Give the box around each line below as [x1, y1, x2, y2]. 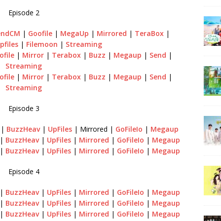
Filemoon [26, 39, 58, 49]
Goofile [28, 28, 52, 38]
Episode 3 [8, 103, 39, 113]
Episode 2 [8, 7, 39, 17]
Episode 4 [8, 166, 39, 176]
